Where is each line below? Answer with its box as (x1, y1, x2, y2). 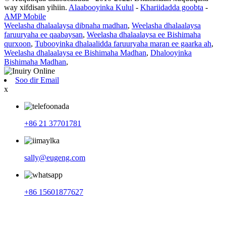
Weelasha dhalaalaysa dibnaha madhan (4, 21, 128, 30)
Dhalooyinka (150, 48, 192, 57)
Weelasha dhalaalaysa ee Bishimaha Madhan (4, 48, 146, 57)
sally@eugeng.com (24, 153, 85, 162)
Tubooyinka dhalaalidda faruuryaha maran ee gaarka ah (35, 39, 211, 48)
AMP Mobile (4, 12, 46, 21)
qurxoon (4, 39, 31, 48)
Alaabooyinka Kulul (69, 3, 134, 12)
